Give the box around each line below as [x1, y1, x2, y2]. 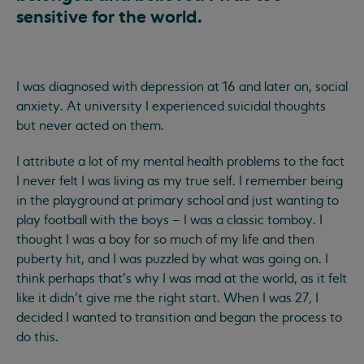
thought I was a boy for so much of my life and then [16, 231, 314, 248]
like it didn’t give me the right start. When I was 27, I [16, 289, 318, 306]
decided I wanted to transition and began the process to [16, 309, 342, 326]
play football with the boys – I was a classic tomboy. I [16, 211, 323, 228]
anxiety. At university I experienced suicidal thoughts [16, 97, 326, 115]
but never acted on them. [16, 117, 164, 134]
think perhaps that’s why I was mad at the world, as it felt [16, 270, 347, 287]
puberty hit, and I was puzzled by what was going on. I [16, 250, 328, 267]
